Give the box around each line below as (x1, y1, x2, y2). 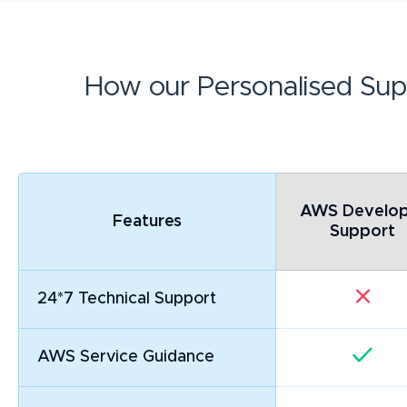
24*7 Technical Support (37, 291, 216, 308)
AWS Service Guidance (37, 349, 214, 366)
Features (113, 213, 182, 231)
